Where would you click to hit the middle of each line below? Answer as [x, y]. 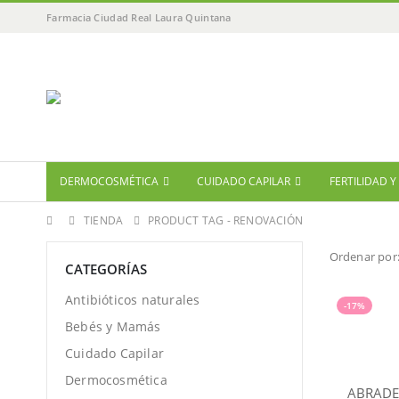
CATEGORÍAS [106, 269]
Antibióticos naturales [133, 300]
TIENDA [104, 220]
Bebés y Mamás [113, 327]
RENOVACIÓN [269, 220]
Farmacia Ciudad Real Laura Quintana [139, 17]
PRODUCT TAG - [191, 220]
